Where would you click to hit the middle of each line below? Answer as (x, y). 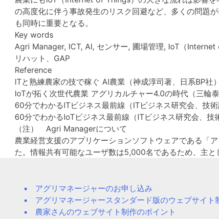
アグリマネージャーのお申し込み (94, 188)
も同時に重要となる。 (54, 23)
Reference (33, 70)
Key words (34, 35)
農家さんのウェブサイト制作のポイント (106, 212)
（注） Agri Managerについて (71, 129)
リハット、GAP (42, 58)
